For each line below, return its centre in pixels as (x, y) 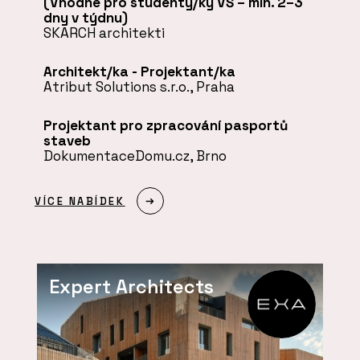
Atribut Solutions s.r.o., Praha (139, 86)
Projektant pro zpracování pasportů (165, 125)
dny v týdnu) (85, 18)
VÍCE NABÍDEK (80, 201)
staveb (67, 140)
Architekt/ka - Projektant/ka (139, 71)
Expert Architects (132, 286)
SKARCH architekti (104, 33)
